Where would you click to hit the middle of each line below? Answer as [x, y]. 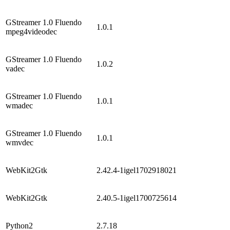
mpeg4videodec [31, 31]
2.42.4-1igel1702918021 [137, 170]
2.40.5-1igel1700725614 [137, 198]
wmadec [19, 105]
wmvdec [20, 142]
